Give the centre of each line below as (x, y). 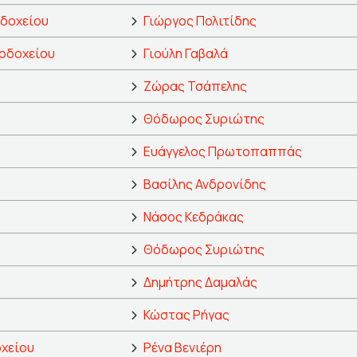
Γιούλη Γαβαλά (186, 54)
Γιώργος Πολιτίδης (200, 21)
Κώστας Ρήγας (186, 315)
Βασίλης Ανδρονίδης (205, 184)
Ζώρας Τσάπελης (195, 86)
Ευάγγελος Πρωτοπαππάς (223, 152)
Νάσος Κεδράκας (194, 217)
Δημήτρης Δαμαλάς (200, 282)
